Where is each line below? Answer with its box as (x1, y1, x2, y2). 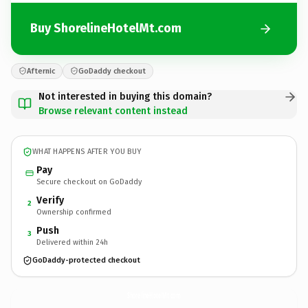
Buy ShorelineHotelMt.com (30, 21, 181, 36)
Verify (36, 194, 64, 206)
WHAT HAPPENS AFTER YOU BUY (32, 147, 142, 156)
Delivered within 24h (36, 237, 108, 247)
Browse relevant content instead (38, 104, 188, 117)
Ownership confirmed (36, 207, 111, 217)
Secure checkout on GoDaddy (36, 177, 142, 186)
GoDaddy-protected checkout (32, 256, 140, 265)
